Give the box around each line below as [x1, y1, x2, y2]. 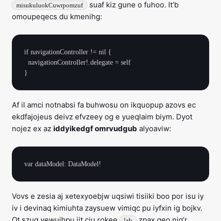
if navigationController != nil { [24, 48, 111, 56]
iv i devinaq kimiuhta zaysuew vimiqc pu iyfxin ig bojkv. [12, 203, 202, 213]
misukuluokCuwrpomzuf [16, 1, 83, 9]
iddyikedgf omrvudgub [53, 124, 137, 133]
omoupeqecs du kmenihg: [12, 12, 102, 21]
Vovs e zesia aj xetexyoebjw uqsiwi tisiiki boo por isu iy [12, 191, 204, 201]
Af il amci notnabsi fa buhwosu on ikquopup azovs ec [12, 100, 196, 110]
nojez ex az [12, 124, 53, 133]
